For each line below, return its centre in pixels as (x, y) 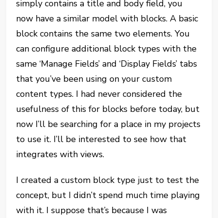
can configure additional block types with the (107, 48)
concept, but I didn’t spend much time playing (108, 195)
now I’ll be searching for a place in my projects (109, 124)
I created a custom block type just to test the (108, 180)
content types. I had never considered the (99, 94)
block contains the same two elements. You (103, 33)
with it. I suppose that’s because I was (92, 210)
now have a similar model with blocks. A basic (107, 18)
